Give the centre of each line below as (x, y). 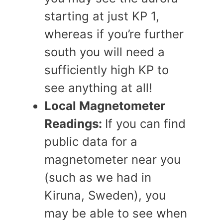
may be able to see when (116, 213)
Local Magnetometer (105, 106)
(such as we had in (98, 177)
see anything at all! (98, 88)
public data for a (91, 142)
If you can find (145, 124)
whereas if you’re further (114, 34)
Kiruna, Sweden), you (105, 195)
